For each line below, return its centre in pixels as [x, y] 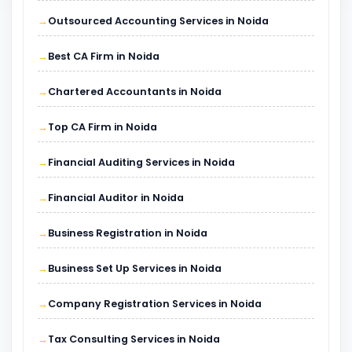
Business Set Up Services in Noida [135, 268]
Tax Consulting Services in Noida [134, 339]
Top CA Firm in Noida [103, 126]
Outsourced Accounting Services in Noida [158, 20]
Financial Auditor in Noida [116, 197]
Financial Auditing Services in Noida [141, 162]
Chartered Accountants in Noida [135, 91]
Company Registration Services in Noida [155, 303]
